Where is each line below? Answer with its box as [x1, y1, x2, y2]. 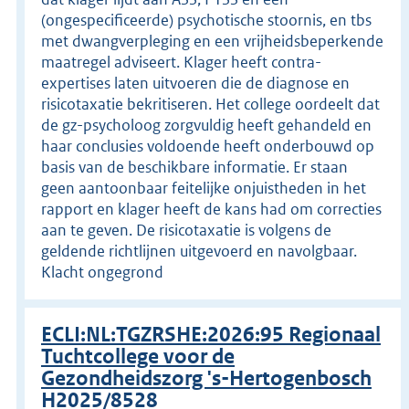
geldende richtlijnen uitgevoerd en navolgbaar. [41, 240, 357, 261]
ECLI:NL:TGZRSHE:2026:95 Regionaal [41, 321, 381, 347]
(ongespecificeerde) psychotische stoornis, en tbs [41, 9, 372, 30]
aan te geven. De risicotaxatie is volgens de [41, 219, 331, 240]
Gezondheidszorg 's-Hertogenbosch [41, 365, 372, 391]
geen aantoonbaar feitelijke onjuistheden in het [41, 177, 366, 198]
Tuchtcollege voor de [41, 343, 235, 369]
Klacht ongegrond [41, 261, 163, 282]
